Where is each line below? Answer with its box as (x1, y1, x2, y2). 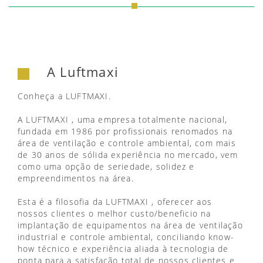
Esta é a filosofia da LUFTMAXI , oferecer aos (18, 196, 213, 207)
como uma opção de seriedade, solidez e (18, 161, 195, 172)
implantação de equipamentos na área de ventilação (18, 220, 243, 231)
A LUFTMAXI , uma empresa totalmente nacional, (18, 114, 228, 125)
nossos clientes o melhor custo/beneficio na (18, 208, 211, 219)
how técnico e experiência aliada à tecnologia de (18, 243, 229, 254)
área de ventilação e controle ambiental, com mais (18, 137, 236, 149)
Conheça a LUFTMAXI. (18, 90, 111, 102)
